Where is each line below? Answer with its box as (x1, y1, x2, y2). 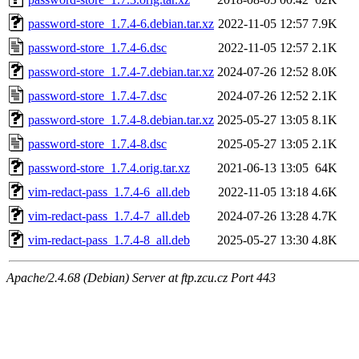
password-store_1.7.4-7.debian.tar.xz (28, 64, 214, 79)
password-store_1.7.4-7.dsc (28, 88, 167, 103)
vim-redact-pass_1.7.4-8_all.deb (28, 232, 190, 247)
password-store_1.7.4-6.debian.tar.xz (28, 16, 214, 30)
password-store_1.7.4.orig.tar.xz (28, 160, 190, 175)
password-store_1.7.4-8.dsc (28, 136, 167, 151)
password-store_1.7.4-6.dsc (28, 40, 167, 54)
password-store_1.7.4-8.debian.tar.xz (28, 112, 214, 127)
